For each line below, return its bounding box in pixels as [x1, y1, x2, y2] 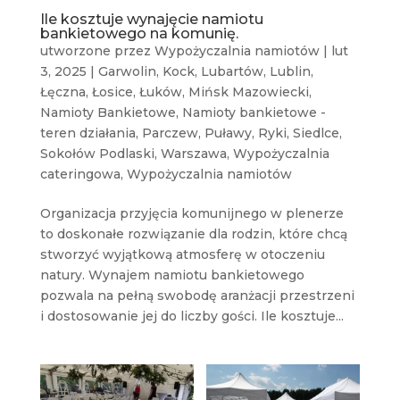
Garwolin [97, 62, 156, 79]
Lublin [269, 62, 311, 79]
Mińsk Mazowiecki [187, 83, 309, 100]
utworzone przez [39, 42, 154, 59]
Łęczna [39, 83, 86, 100]
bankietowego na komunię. [39, 24, 238, 42]
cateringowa [39, 165, 121, 182]
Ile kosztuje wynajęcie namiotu [39, 10, 263, 28]
